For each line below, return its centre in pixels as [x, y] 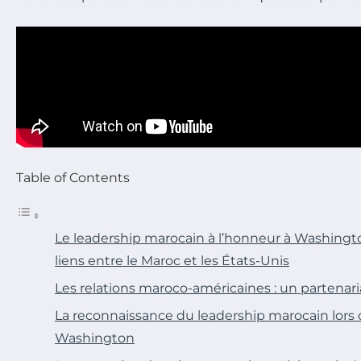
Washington [95, 338]
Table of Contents [73, 177]
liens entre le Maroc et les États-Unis [172, 260]
